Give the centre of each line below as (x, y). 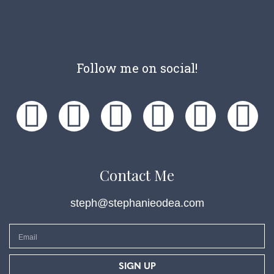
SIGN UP (137, 267)
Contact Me (137, 175)
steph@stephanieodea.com (137, 203)
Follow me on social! (137, 68)
